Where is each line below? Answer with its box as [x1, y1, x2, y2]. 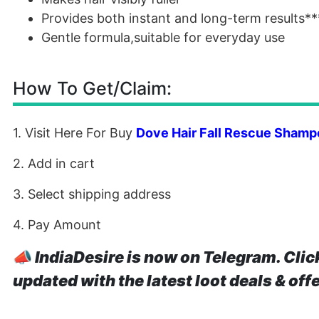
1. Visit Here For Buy [13, 125, 136, 140]
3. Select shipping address [13, 187, 171, 202]
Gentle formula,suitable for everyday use [41, 30, 285, 45]
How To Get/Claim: [13, 78, 172, 99]
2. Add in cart [13, 156, 95, 171]
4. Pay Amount [13, 217, 101, 232]
